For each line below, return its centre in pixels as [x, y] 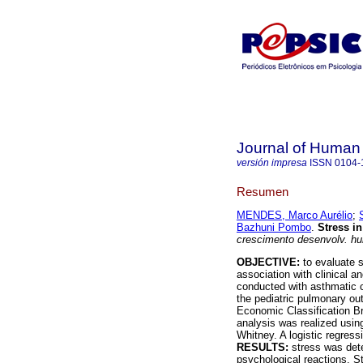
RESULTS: [263, 348]
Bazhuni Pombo [274, 228]
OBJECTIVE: [268, 263]
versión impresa [272, 163]
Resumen [263, 191]
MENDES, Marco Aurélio [295, 216]
